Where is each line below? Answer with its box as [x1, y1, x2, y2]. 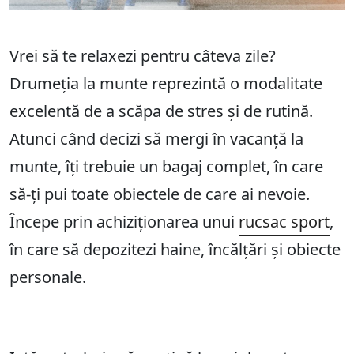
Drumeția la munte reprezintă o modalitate [9, 73, 322, 95]
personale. [9, 266, 86, 288]
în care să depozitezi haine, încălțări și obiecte [9, 239, 341, 261]
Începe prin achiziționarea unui [9, 211, 239, 233]
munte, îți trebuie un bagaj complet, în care [9, 156, 323, 178]
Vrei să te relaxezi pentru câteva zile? [9, 45, 276, 67]
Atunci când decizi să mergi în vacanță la [9, 128, 303, 150]
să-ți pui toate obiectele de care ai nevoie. [9, 183, 310, 205]
